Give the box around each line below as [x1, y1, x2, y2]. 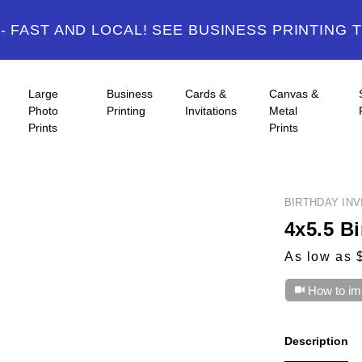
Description [284, 335, 348, 348]
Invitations [185, 104, 238, 117]
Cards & [185, 87, 227, 100]
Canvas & [269, 87, 319, 100]
